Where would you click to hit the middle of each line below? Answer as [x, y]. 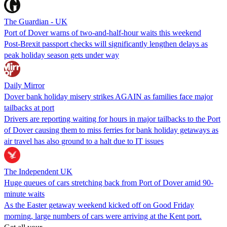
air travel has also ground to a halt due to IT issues [84, 141]
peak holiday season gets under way [62, 55]
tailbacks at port [29, 107]
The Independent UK [38, 171]
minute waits [24, 194]
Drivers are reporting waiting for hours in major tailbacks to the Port [112, 119]
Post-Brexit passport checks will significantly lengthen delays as [106, 44]
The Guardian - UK [36, 21]
